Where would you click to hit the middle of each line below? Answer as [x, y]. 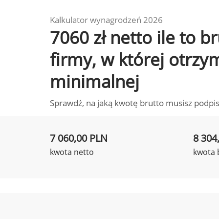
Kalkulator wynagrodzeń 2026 [106, 20]
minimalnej [95, 81]
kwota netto [72, 152]
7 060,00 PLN [79, 138]
